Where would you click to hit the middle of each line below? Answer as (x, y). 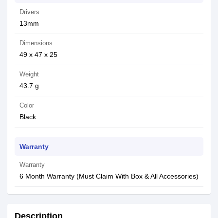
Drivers (29, 12)
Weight (29, 74)
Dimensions (36, 43)
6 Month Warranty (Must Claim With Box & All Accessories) (109, 176)
